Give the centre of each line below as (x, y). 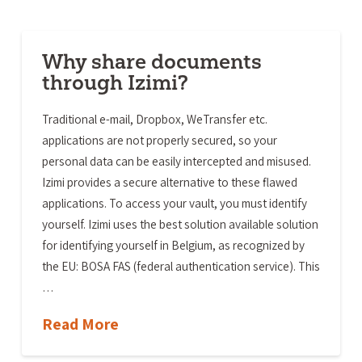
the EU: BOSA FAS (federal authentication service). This (181, 266)
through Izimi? (115, 83)
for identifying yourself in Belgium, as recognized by (173, 245)
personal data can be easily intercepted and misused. (176, 161)
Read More (80, 324)
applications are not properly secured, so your (159, 140)
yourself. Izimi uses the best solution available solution (180, 224)
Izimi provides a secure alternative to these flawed (169, 182)
